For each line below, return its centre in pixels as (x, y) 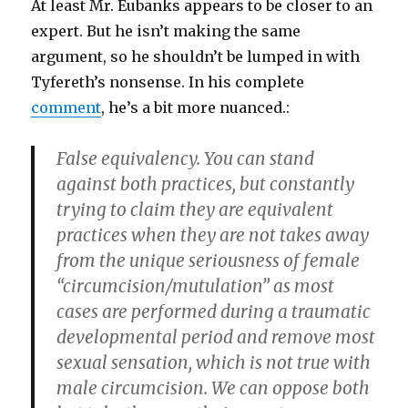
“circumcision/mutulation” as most (196, 286)
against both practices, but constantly (206, 184)
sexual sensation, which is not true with (214, 363)
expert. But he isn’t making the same (166, 31)
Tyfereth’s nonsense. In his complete (168, 82)
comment (66, 108)
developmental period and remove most (216, 337)
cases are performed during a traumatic (214, 312)
